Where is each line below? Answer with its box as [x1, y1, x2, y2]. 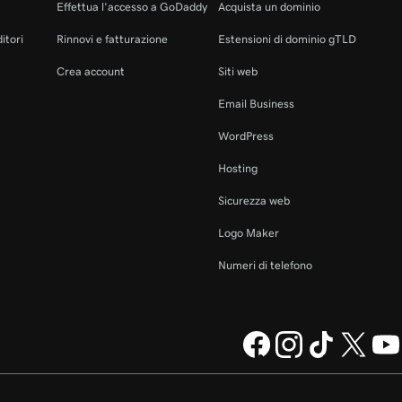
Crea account [57, 66, 125, 78]
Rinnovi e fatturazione [57, 33, 168, 46]
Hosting [218, 162, 258, 175]
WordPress [218, 130, 274, 143]
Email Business [218, 98, 294, 110]
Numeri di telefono [218, 259, 312, 272]
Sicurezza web [218, 195, 290, 207]
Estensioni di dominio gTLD [218, 33, 356, 46]
